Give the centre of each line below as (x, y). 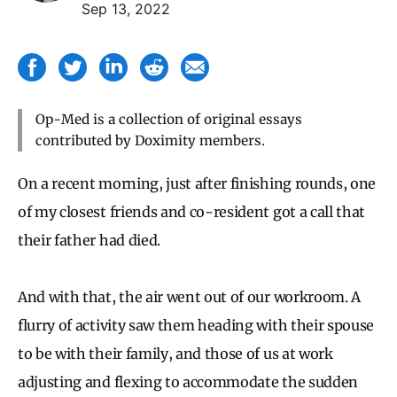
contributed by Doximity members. (150, 140)
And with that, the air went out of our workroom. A (189, 296)
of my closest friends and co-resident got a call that (192, 211)
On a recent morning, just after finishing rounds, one (197, 183)
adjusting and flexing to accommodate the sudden (188, 381)
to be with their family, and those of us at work (175, 353)
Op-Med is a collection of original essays (169, 119)
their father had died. (89, 240)
